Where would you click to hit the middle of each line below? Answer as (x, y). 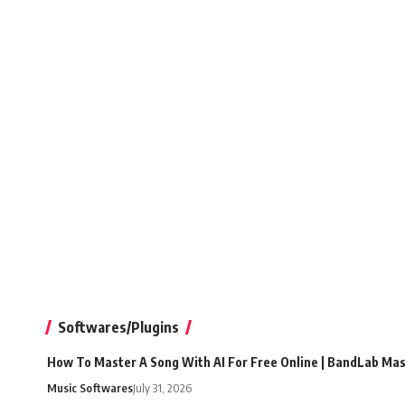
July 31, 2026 (162, 388)
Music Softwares (90, 388)
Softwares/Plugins (118, 328)
